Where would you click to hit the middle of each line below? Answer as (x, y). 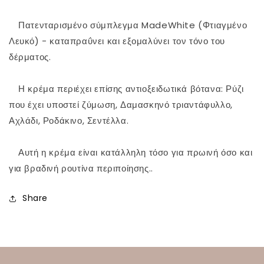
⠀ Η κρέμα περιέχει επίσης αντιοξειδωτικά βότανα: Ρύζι (126, 89)
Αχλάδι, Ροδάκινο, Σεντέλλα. (69, 121)
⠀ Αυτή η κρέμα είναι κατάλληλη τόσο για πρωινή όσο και (131, 153)
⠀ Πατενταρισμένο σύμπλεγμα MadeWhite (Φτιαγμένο (128, 25)
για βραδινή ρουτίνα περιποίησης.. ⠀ (86, 169)
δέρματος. (30, 57)
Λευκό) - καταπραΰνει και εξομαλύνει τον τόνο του (117, 41)
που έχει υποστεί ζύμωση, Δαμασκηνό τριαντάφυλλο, (121, 105)
